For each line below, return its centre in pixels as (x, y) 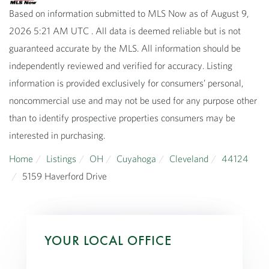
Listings (61, 158)
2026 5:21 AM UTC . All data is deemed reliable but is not (125, 30)
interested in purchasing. (57, 135)
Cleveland (189, 158)
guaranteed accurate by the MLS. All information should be (125, 48)
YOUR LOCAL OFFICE (108, 240)
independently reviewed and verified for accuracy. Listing (121, 65)
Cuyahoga (136, 158)
